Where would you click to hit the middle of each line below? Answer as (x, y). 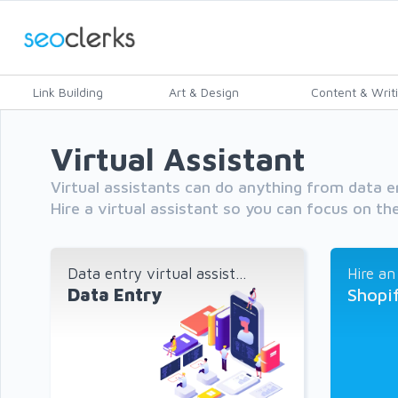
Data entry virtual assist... (157, 274)
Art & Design (204, 92)
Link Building (68, 92)
